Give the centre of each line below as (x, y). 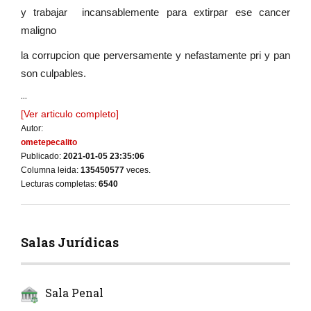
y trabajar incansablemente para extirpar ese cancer (155, 12)
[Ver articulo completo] (70, 114)
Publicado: (42, 157)
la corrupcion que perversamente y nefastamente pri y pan (155, 56)
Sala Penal (74, 293)
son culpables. (53, 74)
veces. (137, 170)
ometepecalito (49, 143)
